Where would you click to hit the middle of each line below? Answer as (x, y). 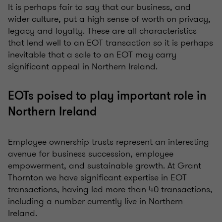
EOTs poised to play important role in (107, 96)
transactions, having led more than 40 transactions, (110, 190)
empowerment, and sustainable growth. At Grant (105, 166)
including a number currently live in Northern (95, 201)
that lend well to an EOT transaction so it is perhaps (111, 43)
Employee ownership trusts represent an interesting (109, 142)
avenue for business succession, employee (91, 154)
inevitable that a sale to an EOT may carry (92, 55)
